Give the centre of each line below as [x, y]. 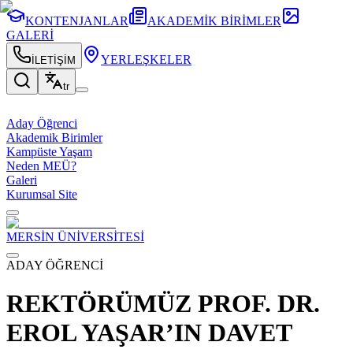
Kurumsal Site [42, 194]
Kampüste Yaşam [49, 152]
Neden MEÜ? [41, 166]
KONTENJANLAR [77, 21]
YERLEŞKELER [146, 59]
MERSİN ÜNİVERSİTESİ [75, 237]
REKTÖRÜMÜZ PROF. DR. [163, 304]
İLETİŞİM [54, 60]
